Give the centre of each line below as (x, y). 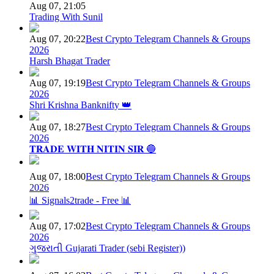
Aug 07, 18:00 (57, 177)
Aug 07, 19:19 (57, 83)
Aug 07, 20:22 (57, 39)
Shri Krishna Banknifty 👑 (80, 105)
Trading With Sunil (66, 17)
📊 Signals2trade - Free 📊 (80, 201)
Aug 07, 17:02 (57, 226)
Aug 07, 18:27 (57, 127)
